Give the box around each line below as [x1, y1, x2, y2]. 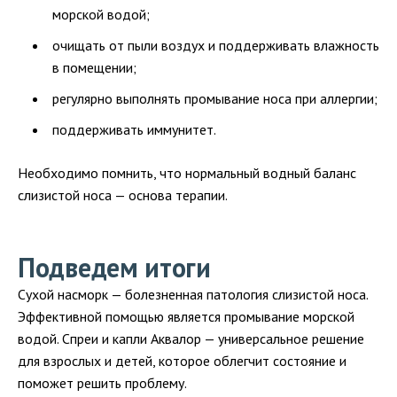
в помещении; [52, 58, 136, 77]
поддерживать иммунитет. [52, 121, 216, 139]
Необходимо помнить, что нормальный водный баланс [18, 164, 356, 183]
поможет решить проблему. [18, 374, 187, 393]
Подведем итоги [18, 250, 211, 285]
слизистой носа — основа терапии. [18, 186, 228, 205]
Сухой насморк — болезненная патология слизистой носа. [18, 285, 368, 304]
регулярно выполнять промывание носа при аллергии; [52, 90, 378, 108]
